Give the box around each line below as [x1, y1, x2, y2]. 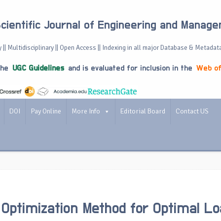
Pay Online [31, 107, 61, 115]
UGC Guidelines [12, 64, 64, 72]
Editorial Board [120, 107, 165, 115]
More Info [72, 107, 100, 115]
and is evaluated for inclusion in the [66, 64, 195, 72]
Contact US [176, 107, 209, 115]
